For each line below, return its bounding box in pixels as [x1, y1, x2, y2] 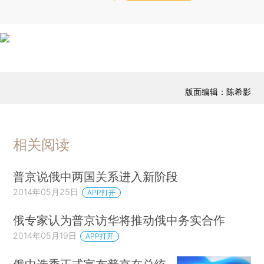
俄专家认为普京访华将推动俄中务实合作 [13, 213, 226, 228]
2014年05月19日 [13, 230, 77, 241]
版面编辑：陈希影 [184, 87, 251, 97]
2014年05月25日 [13, 186, 79, 197]
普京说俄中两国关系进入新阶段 [13, 169, 179, 184]
